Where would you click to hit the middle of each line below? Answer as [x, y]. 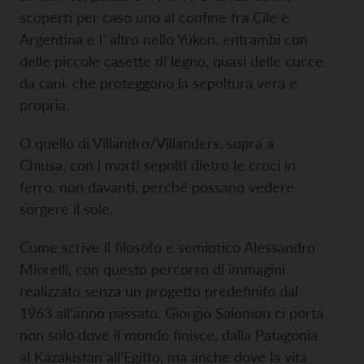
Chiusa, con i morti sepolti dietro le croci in [158, 165]
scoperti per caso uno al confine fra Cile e [154, 17]
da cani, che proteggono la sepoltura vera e [158, 82]
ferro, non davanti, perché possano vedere [157, 186]
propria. [44, 104]
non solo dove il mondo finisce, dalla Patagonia [169, 334]
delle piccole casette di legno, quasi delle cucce [171, 61]
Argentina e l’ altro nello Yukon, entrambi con [164, 39]
